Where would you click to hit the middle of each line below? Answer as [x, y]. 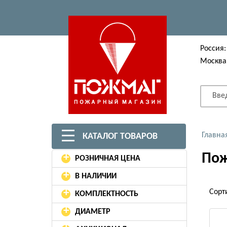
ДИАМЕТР [93, 212]
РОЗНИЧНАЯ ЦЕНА [108, 159]
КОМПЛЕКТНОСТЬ [107, 194]
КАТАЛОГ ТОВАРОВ [119, 137]
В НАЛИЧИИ [96, 176]
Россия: [213, 49]
